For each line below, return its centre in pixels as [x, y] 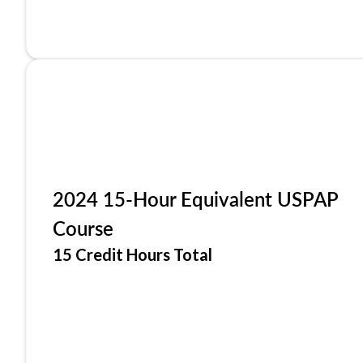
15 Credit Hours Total [132, 254]
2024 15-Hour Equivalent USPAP [195, 199]
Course [83, 228]
